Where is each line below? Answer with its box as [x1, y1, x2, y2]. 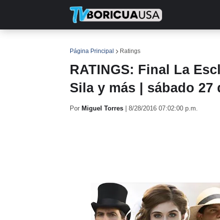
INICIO [77, 40, 98, 48]
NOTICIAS [113, 40, 146, 48]
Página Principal [70, 48, 114, 55]
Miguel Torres [82, 105, 123, 112]
